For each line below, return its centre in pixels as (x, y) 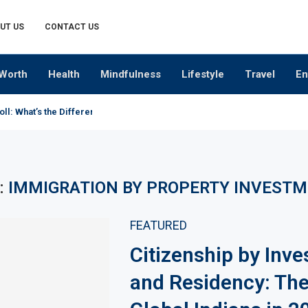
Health (64, 74)
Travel (260, 74)
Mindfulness (131, 74)
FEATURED (158, 225)
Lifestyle (203, 74)
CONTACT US (72, 27)
